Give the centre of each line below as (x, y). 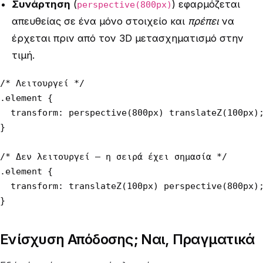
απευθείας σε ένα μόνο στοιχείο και (100, 21)
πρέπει (203, 21)
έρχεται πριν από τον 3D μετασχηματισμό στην (128, 38)
